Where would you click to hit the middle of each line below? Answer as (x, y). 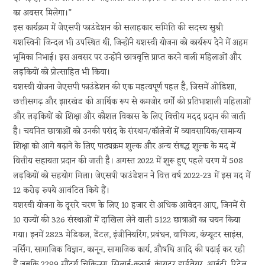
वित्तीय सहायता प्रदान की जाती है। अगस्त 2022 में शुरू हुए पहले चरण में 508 (128, 161)
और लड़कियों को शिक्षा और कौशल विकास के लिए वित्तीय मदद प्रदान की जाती (130, 117)
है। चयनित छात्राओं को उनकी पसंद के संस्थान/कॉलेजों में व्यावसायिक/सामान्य (127, 132)
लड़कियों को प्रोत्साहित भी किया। (62, 72)
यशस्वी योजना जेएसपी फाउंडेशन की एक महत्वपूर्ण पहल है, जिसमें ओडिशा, (125, 87)
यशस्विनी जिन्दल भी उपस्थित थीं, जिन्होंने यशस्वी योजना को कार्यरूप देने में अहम (131, 43)
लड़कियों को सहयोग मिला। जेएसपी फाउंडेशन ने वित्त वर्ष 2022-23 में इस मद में (132, 176)
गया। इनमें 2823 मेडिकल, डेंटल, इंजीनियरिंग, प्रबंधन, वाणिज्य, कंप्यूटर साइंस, (128, 235)
